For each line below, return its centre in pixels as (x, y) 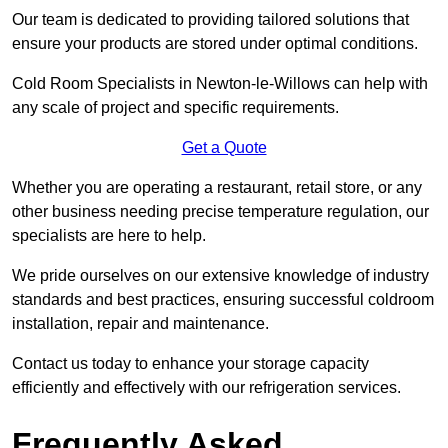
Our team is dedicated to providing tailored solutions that (210, 19)
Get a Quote (224, 147)
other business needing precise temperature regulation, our (220, 211)
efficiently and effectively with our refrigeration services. (206, 387)
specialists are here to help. (109, 235)
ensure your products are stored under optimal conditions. (215, 43)
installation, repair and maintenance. (140, 323)
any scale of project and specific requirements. (175, 107)
